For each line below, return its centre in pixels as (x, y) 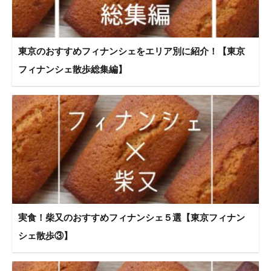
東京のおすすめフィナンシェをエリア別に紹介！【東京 (132, 51)
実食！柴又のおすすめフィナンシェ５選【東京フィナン (132, 217)
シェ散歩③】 (45, 235)
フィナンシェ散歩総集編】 (73, 69)
